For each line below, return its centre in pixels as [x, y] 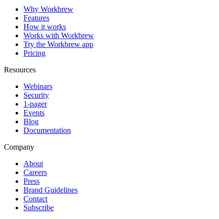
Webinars [38, 87]
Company [19, 147]
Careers [35, 173]
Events [34, 113]
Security [36, 95]
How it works [45, 27]
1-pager [35, 104]
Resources [20, 70]
